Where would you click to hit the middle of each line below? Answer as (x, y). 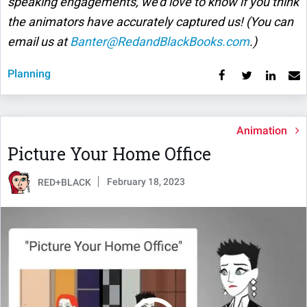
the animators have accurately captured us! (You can (150, 21)
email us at (39, 41)
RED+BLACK (64, 182)
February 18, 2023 (146, 181)
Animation (262, 130)
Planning (29, 73)
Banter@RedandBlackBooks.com (160, 41)
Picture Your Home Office (109, 153)
